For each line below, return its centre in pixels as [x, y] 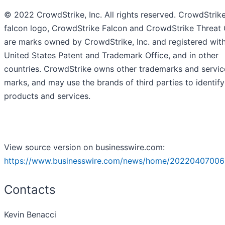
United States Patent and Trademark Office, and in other [111, 55]
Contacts [30, 190]
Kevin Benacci [30, 215]
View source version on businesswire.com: [84, 147]
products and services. [47, 96]
